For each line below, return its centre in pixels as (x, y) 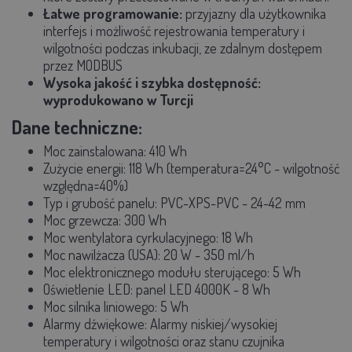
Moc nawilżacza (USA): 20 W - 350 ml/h (149, 254)
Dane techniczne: (77, 126)
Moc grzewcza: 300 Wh (105, 220)
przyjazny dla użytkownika (254, 13)
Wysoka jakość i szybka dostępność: (152, 82)
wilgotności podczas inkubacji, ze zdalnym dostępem (183, 48)
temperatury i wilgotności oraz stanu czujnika (164, 341)
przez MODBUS (83, 65)
